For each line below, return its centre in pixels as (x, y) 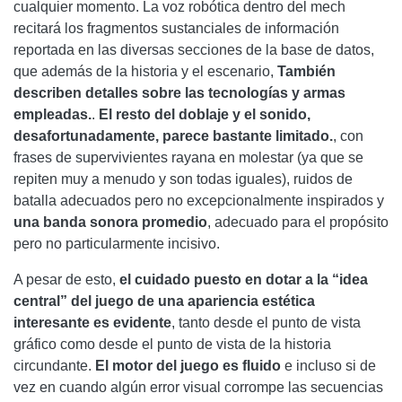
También (305, 71)
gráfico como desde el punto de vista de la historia (172, 344)
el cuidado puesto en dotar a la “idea (244, 279)
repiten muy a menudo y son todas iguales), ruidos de (183, 179)
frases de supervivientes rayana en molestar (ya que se (188, 157)
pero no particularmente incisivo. (117, 243)
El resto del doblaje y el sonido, (205, 114)
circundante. (54, 365)
